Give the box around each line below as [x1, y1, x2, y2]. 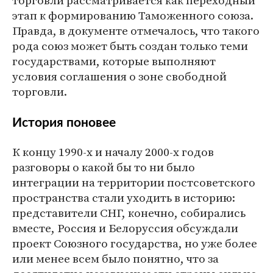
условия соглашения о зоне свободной [12, 68, 227, 84]
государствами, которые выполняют [12, 53, 216, 69]
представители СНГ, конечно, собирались [12, 205, 246, 221]
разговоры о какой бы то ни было [12, 159, 195, 175]
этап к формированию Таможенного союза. [12, 7, 253, 23]
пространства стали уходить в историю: [12, 190, 235, 205]
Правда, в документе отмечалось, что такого [12, 23, 260, 38]
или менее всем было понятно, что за [12, 250, 219, 266]
